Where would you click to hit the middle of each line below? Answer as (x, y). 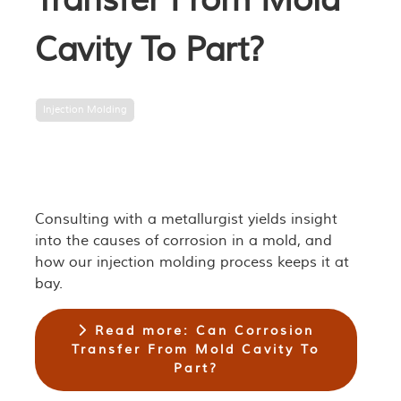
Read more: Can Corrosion (201, 331)
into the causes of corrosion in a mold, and (183, 241)
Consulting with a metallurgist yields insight (186, 220)
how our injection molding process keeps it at (192, 263)
